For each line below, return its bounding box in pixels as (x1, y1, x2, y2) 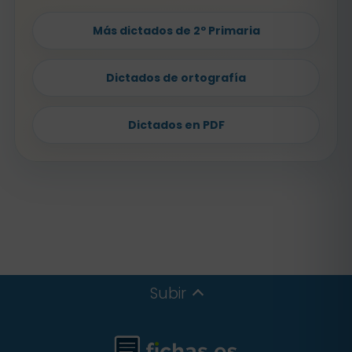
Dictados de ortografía (106, 69, 246, 86)
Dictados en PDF (127, 116, 225, 133)
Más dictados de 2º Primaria (92, 22, 260, 38)
